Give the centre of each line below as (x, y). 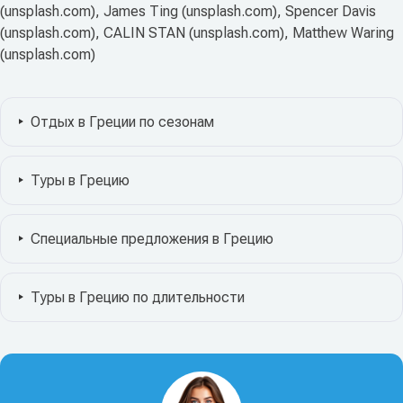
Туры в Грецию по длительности (138, 297)
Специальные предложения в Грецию (152, 238)
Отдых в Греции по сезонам (122, 121)
